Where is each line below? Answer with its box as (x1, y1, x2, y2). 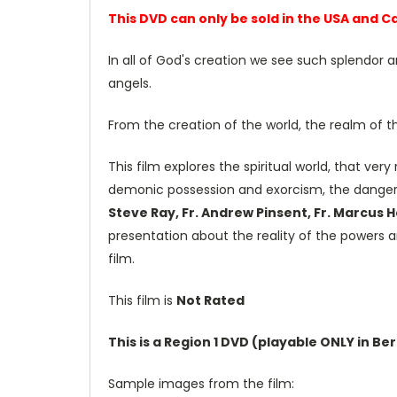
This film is (108, 291, 176, 309)
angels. (108, 74, 152, 92)
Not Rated (176, 291, 245, 309)
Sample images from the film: (108, 374, 294, 393)
